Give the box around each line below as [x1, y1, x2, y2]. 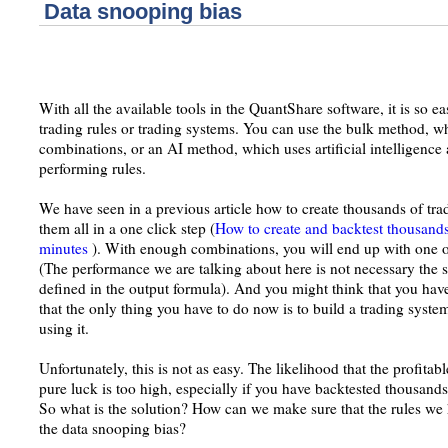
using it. [39, 318, 89, 338]
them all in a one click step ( [39, 218, 215, 238]
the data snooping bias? [39, 418, 186, 438]
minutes [39, 238, 92, 258]
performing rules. [39, 158, 146, 178]
